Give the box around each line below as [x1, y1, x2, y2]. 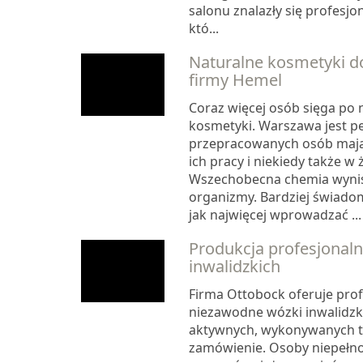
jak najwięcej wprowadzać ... [188, 206, 361, 224]
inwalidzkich [188, 255, 280, 278]
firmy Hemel [188, 69, 282, 92]
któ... [188, 19, 219, 38]
